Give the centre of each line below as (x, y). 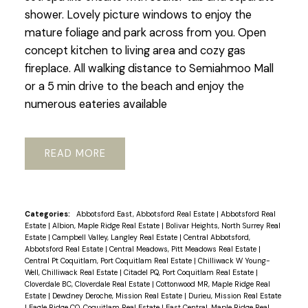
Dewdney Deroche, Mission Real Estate (118, 296)
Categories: (47, 214)
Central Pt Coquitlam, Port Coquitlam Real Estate (109, 261)
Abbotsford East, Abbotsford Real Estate (146, 214)
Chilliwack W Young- (234, 261)
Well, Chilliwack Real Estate (72, 273)
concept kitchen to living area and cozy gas (135, 50)
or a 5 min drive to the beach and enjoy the (134, 86)
